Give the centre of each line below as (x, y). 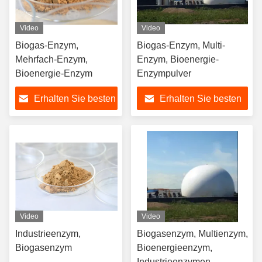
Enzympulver (164, 73)
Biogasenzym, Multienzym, (192, 234)
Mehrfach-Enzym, (51, 59)
